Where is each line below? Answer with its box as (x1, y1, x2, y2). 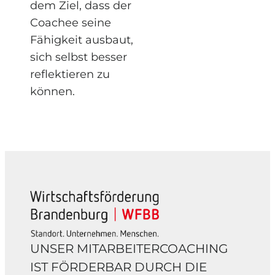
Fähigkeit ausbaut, (30, 33, 133, 47)
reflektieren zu (30, 68, 110, 82)
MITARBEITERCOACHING (77, 241, 228, 256)
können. (30, 85, 75, 99)
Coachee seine (30, 16, 111, 30)
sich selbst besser (30, 50, 127, 64)
